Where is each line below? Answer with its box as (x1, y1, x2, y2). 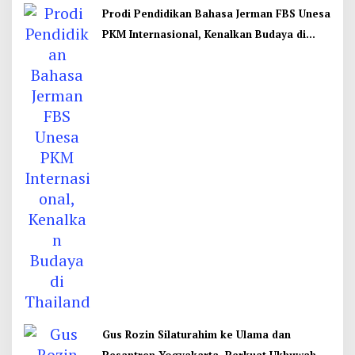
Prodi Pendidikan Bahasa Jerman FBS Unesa (102, 6, 330, 21)
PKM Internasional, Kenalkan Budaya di (102, 27, 306, 41)
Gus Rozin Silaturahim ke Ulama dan (102, 327, 291, 342)
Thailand (102, 48, 148, 62)
